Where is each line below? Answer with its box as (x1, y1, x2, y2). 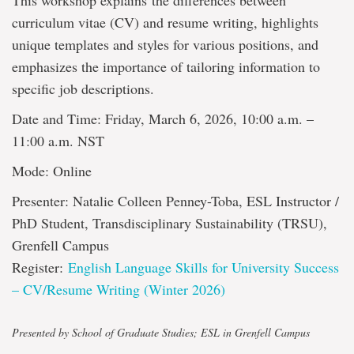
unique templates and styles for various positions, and (12, 35, 318, 54)
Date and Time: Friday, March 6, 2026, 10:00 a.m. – (12, 109, 314, 128)
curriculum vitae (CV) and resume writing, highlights (12, 13, 318, 32)
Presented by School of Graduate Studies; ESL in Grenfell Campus (12, 325, 310, 340)
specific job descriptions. (12, 79, 154, 98)
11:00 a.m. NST (12, 131, 104, 150)
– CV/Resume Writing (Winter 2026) (12, 280, 225, 299)
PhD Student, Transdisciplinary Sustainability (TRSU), (12, 213, 327, 232)
